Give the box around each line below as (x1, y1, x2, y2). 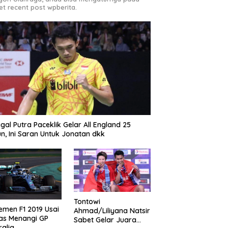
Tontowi (73, 196, 100, 206)
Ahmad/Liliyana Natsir (73, 206, 150, 215)
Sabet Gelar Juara (73, 215, 136, 224)
